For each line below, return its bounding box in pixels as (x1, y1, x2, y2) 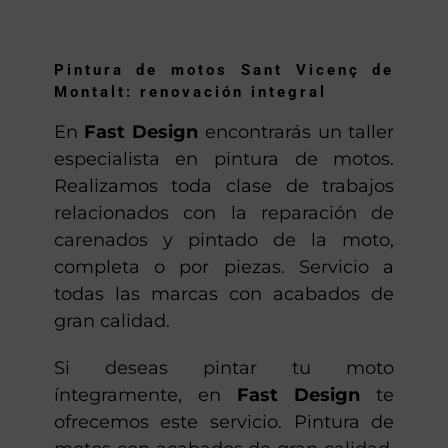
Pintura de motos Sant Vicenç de (53, 60, 395, 79)
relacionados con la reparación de (53, 202, 395, 225)
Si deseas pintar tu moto (53, 357, 395, 380)
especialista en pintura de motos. (53, 148, 395, 171)
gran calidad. (53, 310, 170, 333)
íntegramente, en (53, 384, 237, 407)
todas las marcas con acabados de (53, 283, 395, 306)
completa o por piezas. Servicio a (53, 256, 395, 279)
